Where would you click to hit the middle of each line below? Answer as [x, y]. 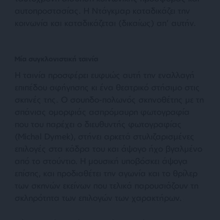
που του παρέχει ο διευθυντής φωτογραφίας [98, 124]
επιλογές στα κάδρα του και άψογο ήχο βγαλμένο [109, 149]
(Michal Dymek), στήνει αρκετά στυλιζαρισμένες [105, 137]
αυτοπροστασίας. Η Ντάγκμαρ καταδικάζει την [102, 11]
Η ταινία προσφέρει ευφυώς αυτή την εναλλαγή [105, 75]
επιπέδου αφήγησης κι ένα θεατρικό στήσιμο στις [107, 87]
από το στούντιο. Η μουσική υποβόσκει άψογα [101, 161]
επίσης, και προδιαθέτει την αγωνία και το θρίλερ [106, 173]
